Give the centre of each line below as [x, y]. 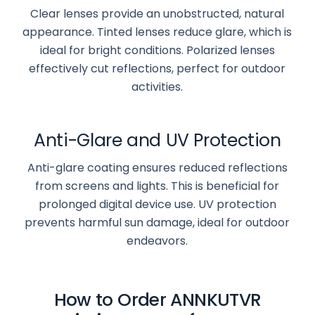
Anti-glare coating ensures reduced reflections [157, 168]
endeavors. [157, 241]
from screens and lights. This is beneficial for [157, 186]
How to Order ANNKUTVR [157, 300]
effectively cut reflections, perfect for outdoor [157, 69]
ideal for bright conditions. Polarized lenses [157, 51]
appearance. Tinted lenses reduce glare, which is [157, 32]
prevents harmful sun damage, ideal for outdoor [157, 223]
